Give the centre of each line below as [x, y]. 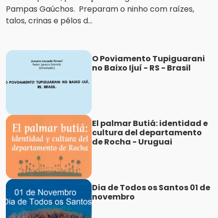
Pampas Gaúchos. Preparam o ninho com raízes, [100, 9]
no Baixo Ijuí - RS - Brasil [141, 68]
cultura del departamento [147, 132]
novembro [113, 197]
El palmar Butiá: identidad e [150, 123]
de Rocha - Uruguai [132, 142]
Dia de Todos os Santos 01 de [151, 188]
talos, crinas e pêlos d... [49, 21]
